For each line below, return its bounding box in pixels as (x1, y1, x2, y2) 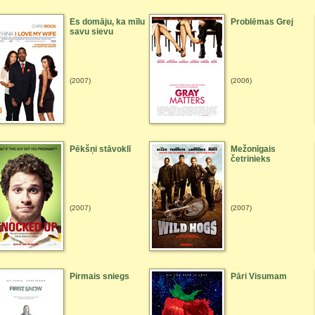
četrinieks (231, 154, 271, 164)
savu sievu (70, 27, 113, 37)
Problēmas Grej (231, 17, 293, 27)
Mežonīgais (231, 144, 276, 154)
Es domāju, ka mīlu (70, 17, 145, 27)
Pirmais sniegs (70, 271, 129, 281)
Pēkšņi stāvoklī (70, 144, 131, 154)
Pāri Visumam (231, 271, 287, 281)
